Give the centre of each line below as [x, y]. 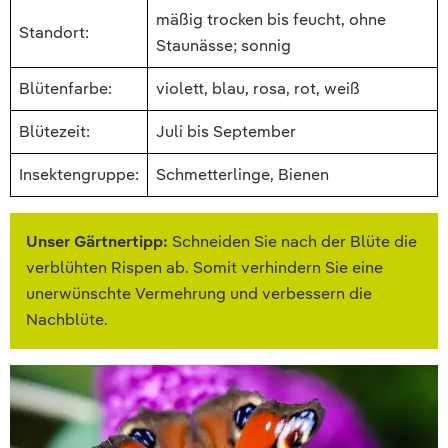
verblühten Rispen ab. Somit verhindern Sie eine [204, 268]
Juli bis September [226, 132]
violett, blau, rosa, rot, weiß [258, 89]
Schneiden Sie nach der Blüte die [292, 242]
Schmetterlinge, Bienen [242, 175]
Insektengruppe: [79, 175]
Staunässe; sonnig [223, 46]
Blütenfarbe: [65, 89]
